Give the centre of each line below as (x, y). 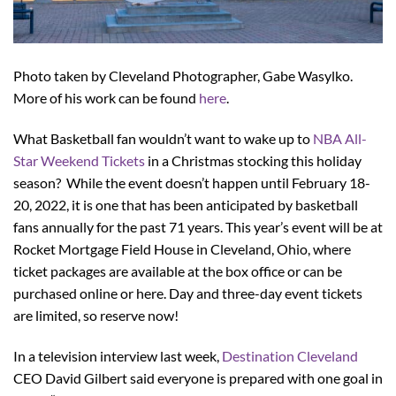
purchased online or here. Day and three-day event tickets (188, 293)
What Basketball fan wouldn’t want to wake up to (163, 139)
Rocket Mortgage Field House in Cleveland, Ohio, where (182, 249)
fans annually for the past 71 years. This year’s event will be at (198, 227)
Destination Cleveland (290, 355)
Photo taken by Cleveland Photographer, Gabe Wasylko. (183, 76)
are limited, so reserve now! (99, 316)
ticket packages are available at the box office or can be (178, 271)
